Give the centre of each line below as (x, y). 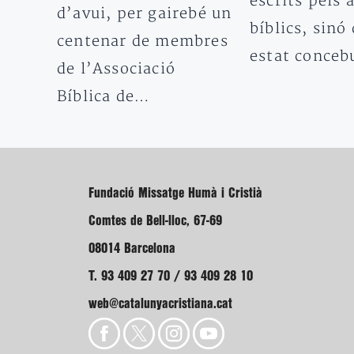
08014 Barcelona (132, 248)
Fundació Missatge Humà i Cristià (175, 193)
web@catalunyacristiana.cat (160, 303)
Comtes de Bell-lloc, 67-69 (155, 220)
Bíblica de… (104, 96)
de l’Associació (116, 69)
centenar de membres (143, 41)
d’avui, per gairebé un (145, 13)
